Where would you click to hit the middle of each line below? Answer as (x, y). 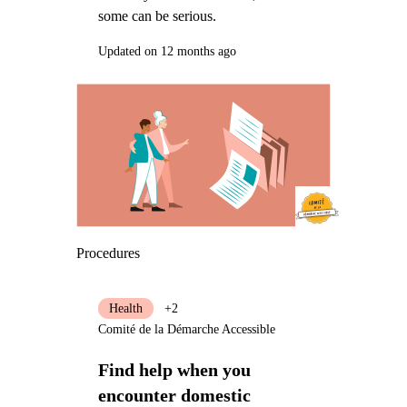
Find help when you (174, 370)
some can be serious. (157, 15)
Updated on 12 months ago (167, 51)
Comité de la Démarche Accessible (186, 330)
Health (125, 308)
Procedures (108, 253)
